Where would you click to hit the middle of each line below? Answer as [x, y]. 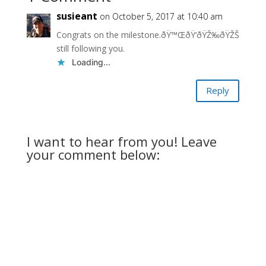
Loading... [91, 62]
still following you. [90, 48]
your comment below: [93, 154]
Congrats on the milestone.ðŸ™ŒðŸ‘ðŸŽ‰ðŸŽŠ [148, 34]
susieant [77, 16]
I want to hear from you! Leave [121, 141]
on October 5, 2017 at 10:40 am [161, 16]
